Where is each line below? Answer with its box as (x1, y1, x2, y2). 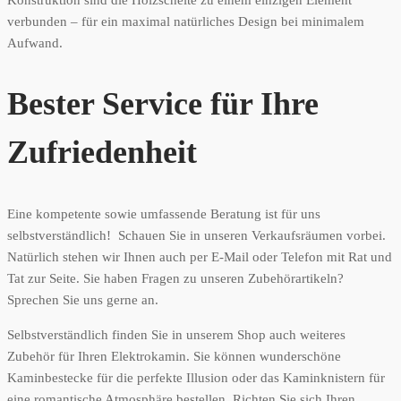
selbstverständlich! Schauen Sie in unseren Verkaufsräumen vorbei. (7, 228, 386, 243)
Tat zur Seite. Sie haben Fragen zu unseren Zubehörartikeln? (7, 271, 344, 286)
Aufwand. (7, 35, 63, 50)
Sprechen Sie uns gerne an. (7, 293, 158, 308)
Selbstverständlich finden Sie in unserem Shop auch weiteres (7, 328, 346, 343)
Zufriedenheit (7, 134, 197, 171)
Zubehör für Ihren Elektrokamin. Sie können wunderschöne (7, 349, 341, 364)
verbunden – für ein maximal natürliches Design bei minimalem (7, 13, 364, 29)
